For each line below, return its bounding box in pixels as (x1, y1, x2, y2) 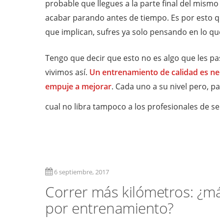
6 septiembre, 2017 (54, 167, 109, 177)
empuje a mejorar (45, 81, 111, 92)
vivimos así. (45, 67, 89, 78)
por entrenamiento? (45, 198, 174, 219)
